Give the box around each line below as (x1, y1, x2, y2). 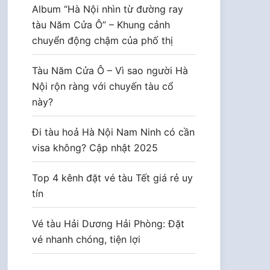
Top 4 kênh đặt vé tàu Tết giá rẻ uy (32, 172, 193, 184)
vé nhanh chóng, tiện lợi (32, 233, 140, 245)
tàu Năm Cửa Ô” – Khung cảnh (32, 19, 170, 31)
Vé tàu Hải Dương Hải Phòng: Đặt (32, 218, 184, 230)
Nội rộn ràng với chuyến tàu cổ (32, 80, 174, 92)
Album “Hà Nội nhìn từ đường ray (32, 3, 183, 15)
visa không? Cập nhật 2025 (32, 142, 158, 154)
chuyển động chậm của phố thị (32, 34, 173, 46)
